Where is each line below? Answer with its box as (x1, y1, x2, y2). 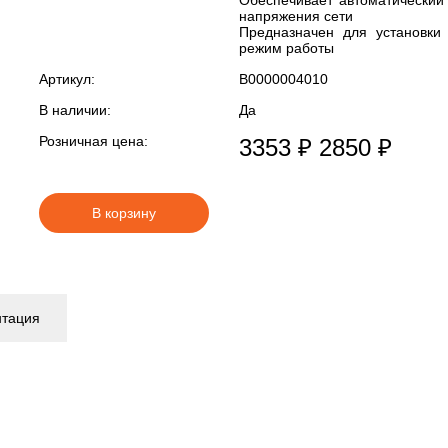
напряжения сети (239, 8, 353, 24)
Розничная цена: (39, 133, 148, 149)
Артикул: (39, 71, 95, 87)
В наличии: (39, 102, 111, 118)
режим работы (239, 40, 334, 56)
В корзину (92, 205, 156, 221)
